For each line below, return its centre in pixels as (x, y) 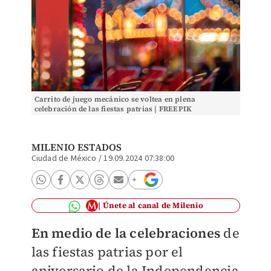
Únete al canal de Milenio (153, 205)
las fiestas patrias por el (107, 252)
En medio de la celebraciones (126, 233)
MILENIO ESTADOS (77, 147)
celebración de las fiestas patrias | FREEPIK (113, 109)
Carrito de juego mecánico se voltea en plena (115, 99)
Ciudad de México (64, 158)
